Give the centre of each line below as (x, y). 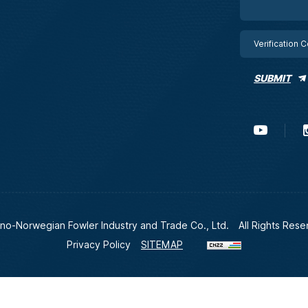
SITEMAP (162, 244)
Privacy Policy (99, 244)
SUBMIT (272, 78)
